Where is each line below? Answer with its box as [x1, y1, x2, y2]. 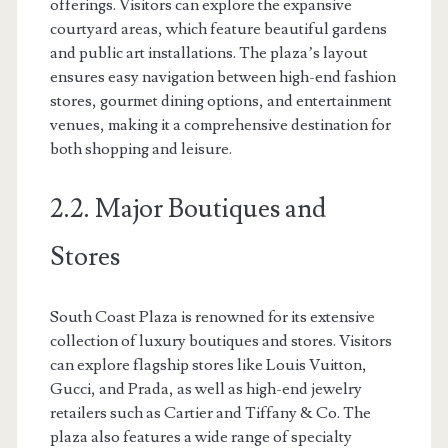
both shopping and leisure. [49, 138, 232, 159]
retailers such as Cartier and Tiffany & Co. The [49, 402, 371, 423]
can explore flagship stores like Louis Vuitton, [49, 354, 367, 375]
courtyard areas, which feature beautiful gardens [49, 18, 387, 39]
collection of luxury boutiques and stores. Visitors [49, 330, 392, 351]
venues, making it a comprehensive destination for [49, 114, 391, 135]
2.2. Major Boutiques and [49, 191, 326, 226]
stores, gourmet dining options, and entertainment [49, 90, 392, 111]
